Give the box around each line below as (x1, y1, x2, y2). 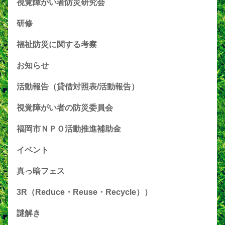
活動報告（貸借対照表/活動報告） (17, 82, 139, 91)
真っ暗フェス (17, 166, 65, 175)
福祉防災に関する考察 (17, 40, 97, 49)
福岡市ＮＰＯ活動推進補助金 (17, 124, 121, 133)
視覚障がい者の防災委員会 (17, 103, 113, 112)
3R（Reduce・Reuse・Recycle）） (17, 187, 152, 196)
